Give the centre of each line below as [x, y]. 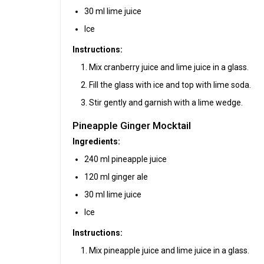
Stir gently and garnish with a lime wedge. [166, 102]
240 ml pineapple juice [126, 159]
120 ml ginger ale [116, 176]
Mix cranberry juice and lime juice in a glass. [169, 67]
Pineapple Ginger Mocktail [132, 125]
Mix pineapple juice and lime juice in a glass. [169, 250]
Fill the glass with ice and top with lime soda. [170, 85]
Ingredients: [96, 141]
